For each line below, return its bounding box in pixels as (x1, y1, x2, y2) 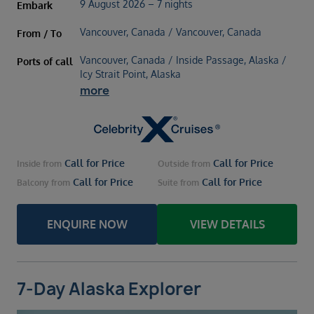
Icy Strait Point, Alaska (80, 67, 181, 80)
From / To (17, 27, 62, 39)
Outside (158, 158, 189, 170)
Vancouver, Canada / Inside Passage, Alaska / (80, 53, 287, 66)
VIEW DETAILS (189, 217, 265, 232)
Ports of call (17, 55, 73, 67)
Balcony (17, 177, 49, 189)
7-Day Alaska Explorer (17, 277, 201, 301)
